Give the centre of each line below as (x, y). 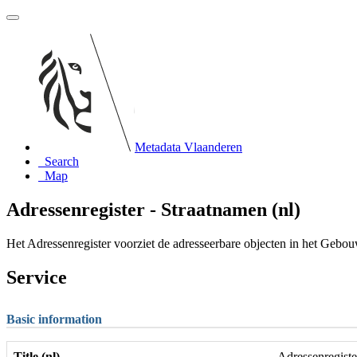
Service (37, 277)
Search (62, 161)
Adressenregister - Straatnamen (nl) (153, 209)
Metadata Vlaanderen (188, 147)
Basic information (54, 319)
